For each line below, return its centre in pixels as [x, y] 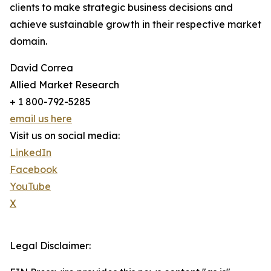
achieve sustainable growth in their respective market [135, 24]
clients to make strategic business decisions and [121, 8]
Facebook [34, 170]
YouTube [30, 187]
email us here [41, 119]
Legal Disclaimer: [50, 246]
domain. [28, 41]
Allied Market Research [64, 85]
